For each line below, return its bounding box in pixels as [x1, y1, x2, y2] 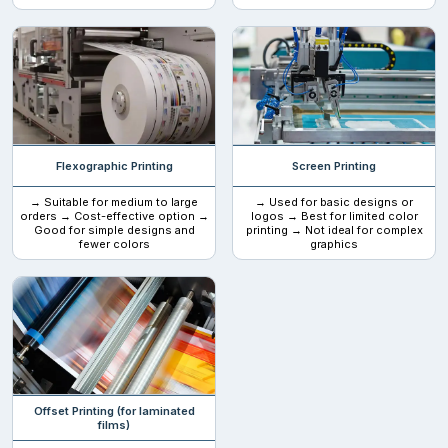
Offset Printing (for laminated [33, 403, 195, 418]
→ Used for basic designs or [255, 194, 413, 209]
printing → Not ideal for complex [245, 222, 423, 237]
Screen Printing [292, 158, 376, 173]
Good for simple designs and [33, 222, 195, 237]
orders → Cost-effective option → [19, 208, 209, 223]
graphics [310, 236, 358, 251]
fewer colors [78, 236, 150, 251]
